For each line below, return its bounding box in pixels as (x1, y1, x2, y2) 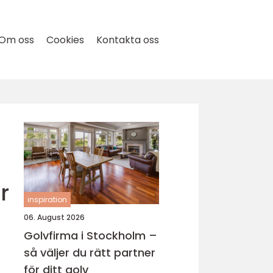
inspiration (27, 194, 67, 205)
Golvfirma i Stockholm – (24, 228, 157, 243)
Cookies (46, 33, 84, 47)
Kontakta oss (96, 33, 159, 47)
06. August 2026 (24, 212, 85, 222)
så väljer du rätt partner (24, 245, 155, 260)
